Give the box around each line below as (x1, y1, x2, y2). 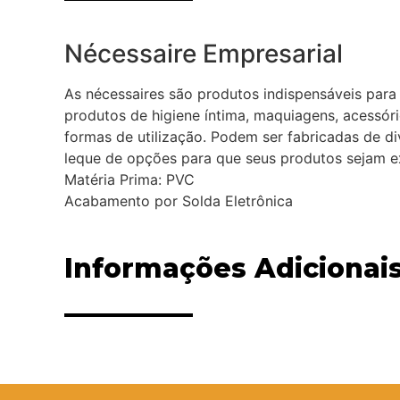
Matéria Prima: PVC (64, 170, 195, 188)
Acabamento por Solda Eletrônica (64, 191, 293, 210)
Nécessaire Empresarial (64, 37, 343, 69)
